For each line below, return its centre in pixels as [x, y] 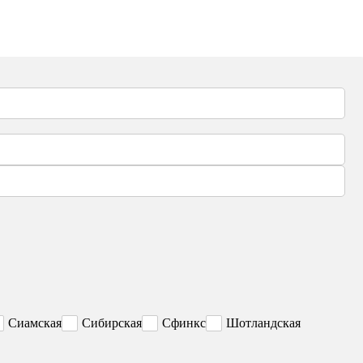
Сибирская [112, 323]
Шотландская [263, 323]
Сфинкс [184, 323]
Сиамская [35, 323]
